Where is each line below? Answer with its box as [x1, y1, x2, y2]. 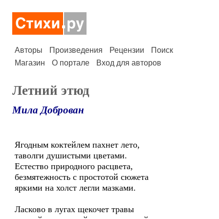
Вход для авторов [96, 59, 161, 67]
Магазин [15, 59, 45, 67]
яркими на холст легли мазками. [15, 183, 136, 193]
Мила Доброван [12, 104, 84, 116]
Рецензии [109, 46, 144, 54]
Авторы [15, 46, 43, 54]
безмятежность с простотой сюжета [15, 172, 149, 182]
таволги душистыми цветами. [15, 151, 127, 160]
